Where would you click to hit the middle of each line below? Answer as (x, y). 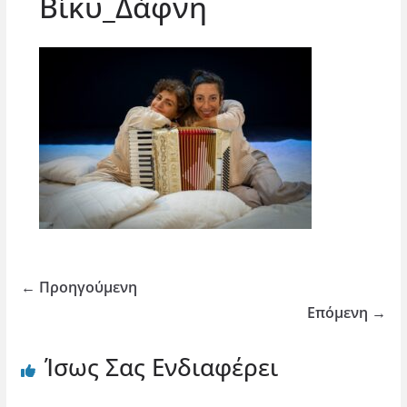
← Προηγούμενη (79, 287)
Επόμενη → (347, 313)
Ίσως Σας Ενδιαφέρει (161, 367)
